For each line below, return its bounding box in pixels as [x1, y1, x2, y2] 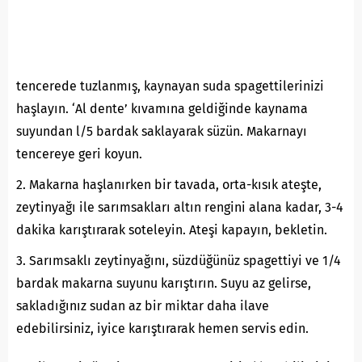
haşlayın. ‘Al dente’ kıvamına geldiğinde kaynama [16, 101, 308, 117]
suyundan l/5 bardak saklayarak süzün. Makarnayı [16, 124, 307, 140]
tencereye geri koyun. [16, 146, 142, 162]
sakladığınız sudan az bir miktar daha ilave [16, 298, 269, 314]
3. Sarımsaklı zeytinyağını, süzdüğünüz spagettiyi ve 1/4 [16, 253, 341, 269]
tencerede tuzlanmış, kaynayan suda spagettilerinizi [16, 78, 324, 95]
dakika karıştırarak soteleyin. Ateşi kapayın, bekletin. [16, 222, 327, 238]
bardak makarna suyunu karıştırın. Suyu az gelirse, [16, 276, 311, 292]
